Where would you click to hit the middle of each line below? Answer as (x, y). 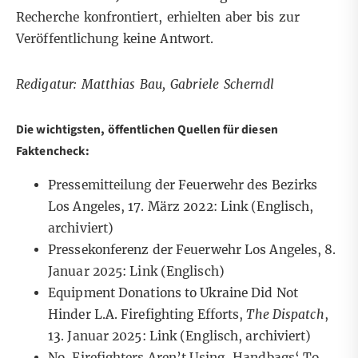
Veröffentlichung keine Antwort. (115, 38)
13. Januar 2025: (99, 336)
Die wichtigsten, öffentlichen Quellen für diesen (147, 129)
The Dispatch (285, 315)
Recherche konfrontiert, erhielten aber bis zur (158, 17)
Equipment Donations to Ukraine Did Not (173, 293)
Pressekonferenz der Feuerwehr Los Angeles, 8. (192, 250)
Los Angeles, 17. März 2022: (134, 207)
